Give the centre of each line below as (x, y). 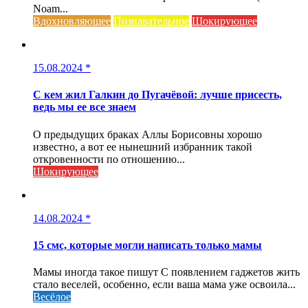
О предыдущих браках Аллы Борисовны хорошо (147, 134)
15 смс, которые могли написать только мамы (147, 245)
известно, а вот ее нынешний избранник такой (143, 146)
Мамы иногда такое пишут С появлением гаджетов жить (166, 272)
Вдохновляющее (72, 21)
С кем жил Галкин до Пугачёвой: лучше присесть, (157, 95)
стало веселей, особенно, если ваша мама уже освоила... (164, 285)
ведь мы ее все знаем (85, 107)
